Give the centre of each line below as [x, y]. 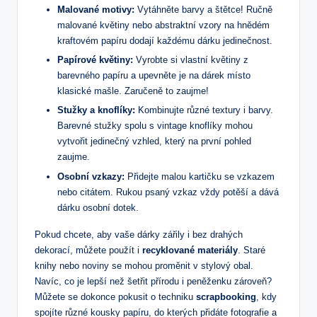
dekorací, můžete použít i [88, 250]
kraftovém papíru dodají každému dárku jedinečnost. [165, 41]
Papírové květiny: [95, 60]
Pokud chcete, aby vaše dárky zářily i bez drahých [139, 234]
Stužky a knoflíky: [96, 110]
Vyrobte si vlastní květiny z [191, 60]
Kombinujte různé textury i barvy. [204, 110]
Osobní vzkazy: [91, 176]
